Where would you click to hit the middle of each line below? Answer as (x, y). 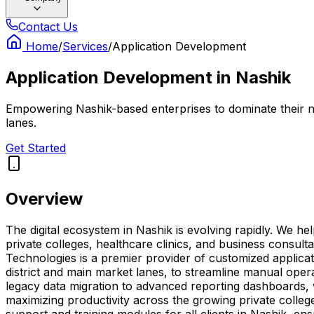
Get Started (36, 148)
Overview (44, 198)
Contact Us (48, 27)
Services (85, 46)
